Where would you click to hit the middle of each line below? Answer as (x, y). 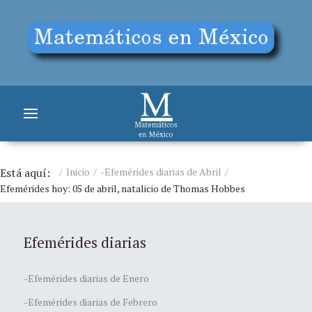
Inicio (78, 171)
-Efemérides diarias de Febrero (91, 302)
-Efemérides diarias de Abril (161, 171)
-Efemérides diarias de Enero (86, 278)
